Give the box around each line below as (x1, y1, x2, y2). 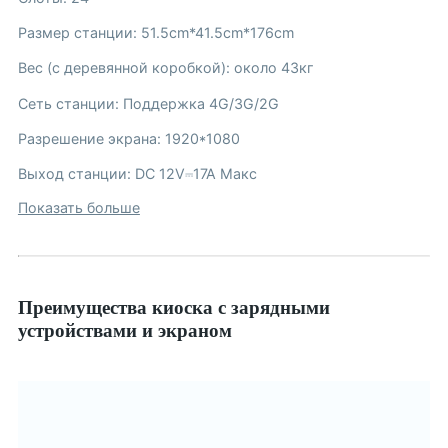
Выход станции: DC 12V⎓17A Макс (17, 165, 257, 183)
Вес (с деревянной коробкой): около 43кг (17, 59, 314, 77)
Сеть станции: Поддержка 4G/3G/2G (17, 94, 279, 112)
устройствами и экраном (17, 320, 232, 342)
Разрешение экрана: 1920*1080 (17, 129, 240, 147)
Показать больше (17, 198, 140, 216)
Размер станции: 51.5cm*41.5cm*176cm (17, 23, 294, 41)
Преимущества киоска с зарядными (17, 297, 330, 319)
